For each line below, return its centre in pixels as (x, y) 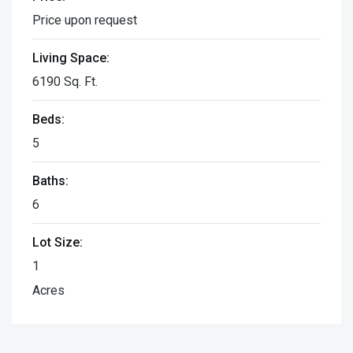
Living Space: (71, 58)
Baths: (50, 180)
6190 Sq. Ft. (65, 81)
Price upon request (85, 20)
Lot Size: (58, 242)
